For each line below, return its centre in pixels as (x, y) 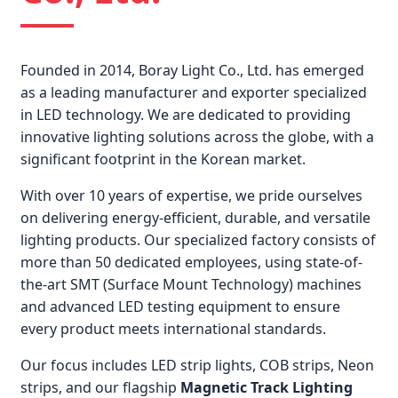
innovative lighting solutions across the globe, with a (197, 137)
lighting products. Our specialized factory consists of (198, 240)
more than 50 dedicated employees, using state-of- (191, 263)
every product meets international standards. (173, 329)
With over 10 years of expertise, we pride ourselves (191, 196)
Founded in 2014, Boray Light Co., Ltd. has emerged (192, 71)
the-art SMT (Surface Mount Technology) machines (191, 285)
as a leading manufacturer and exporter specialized (194, 93)
